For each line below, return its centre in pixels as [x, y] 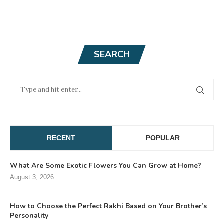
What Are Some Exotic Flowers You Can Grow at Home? [106, 166]
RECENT [61, 138]
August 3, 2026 [32, 177]
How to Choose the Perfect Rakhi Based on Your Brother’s [108, 206]
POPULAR [163, 138]
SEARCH [112, 55]
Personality [29, 216]
